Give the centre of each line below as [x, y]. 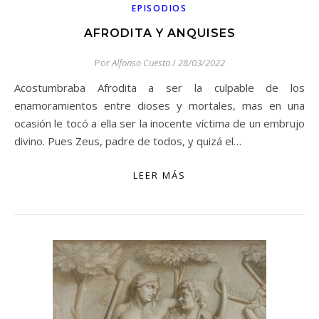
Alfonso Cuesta [141, 63]
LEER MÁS [159, 175]
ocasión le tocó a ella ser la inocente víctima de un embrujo [159, 123]
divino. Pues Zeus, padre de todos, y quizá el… [128, 141]
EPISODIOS [159, 8]
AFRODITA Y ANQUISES [159, 33]
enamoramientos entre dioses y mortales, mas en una [159, 105]
